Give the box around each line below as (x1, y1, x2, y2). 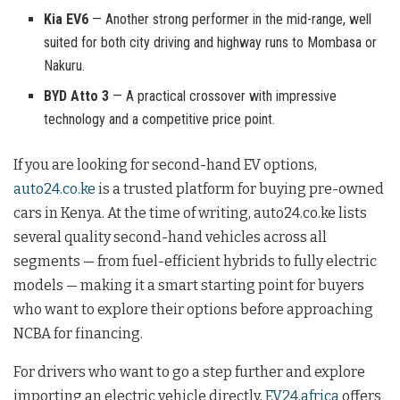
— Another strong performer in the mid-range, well (88, 11, 372, 29)
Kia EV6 (44, 11, 89, 29)
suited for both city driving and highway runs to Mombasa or (44, 34, 378, 52)
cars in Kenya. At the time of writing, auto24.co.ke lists (13, 204, 367, 222)
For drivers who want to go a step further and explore (13, 363, 365, 381)
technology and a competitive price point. (44, 111, 276, 129)
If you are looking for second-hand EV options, (13, 156, 317, 174)
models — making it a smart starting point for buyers (13, 277, 364, 295)
